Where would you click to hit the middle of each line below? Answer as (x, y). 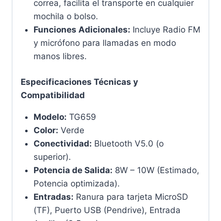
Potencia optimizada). (76, 184)
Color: (46, 130)
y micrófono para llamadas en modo (105, 43)
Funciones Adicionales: (82, 29)
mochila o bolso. (66, 16)
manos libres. (60, 56)
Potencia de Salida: (73, 170)
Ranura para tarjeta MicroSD (130, 197)
